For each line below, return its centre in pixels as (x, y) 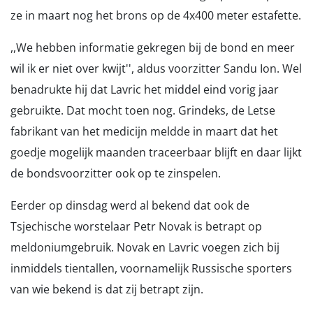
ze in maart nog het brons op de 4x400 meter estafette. (156, 15)
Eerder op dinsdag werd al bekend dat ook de (130, 205)
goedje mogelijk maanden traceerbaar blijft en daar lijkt (156, 152)
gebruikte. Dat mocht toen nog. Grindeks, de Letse (143, 110)
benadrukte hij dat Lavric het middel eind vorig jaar (145, 89)
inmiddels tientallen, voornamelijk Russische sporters (151, 268)
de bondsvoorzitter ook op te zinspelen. (116, 173)
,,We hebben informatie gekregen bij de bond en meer (153, 48)
